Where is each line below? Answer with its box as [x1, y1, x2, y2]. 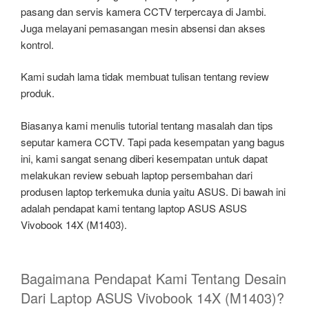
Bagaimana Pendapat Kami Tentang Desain [21, 268, 286, 289]
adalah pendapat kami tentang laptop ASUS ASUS [21, 200, 247, 215]
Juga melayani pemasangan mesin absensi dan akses [21, 20, 266, 35]
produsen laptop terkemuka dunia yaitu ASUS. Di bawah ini [21, 183, 286, 199]
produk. [21, 86, 54, 101]
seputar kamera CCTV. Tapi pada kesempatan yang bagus [21, 134, 285, 149]
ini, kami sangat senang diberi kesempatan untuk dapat [21, 150, 268, 166]
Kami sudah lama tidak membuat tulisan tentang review [21, 69, 269, 84]
